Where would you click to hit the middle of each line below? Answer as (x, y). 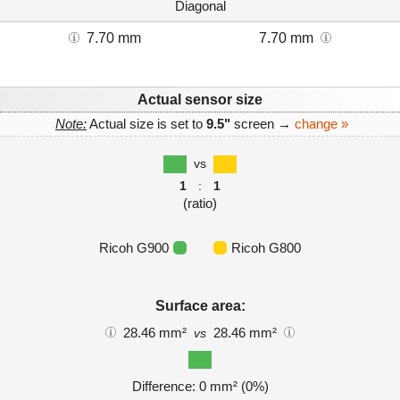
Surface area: (200, 306)
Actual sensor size (200, 100)
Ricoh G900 (134, 248)
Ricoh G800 (266, 248)
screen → (262, 124)
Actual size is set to (146, 124)
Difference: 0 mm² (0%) (200, 386)
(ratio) (200, 204)
